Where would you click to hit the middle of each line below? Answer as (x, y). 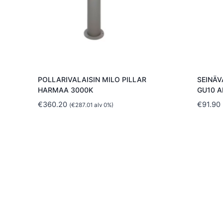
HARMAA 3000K (65, 90)
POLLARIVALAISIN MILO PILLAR (92, 80)
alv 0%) (103, 105)
